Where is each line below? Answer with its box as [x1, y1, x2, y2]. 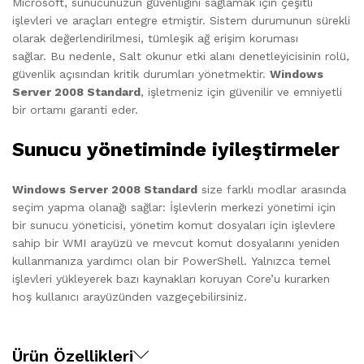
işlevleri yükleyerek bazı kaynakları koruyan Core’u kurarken [12, 271, 330, 285]
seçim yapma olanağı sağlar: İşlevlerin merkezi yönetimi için [12, 200, 336, 214]
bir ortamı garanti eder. [12, 102, 138, 116]
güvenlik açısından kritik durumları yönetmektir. [12, 67, 270, 80]
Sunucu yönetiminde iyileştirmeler [12, 137, 340, 161]
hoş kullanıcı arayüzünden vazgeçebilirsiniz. [12, 289, 247, 303]
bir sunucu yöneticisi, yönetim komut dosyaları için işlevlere [12, 218, 336, 232]
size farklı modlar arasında [197, 182, 346, 196]
